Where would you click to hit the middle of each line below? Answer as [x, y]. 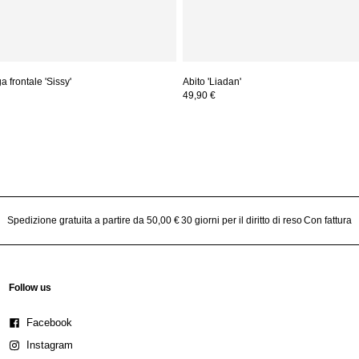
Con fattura [327, 220]
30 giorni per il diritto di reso [241, 220]
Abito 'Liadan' [212, 81]
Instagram [49, 345]
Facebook [49, 323]
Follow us [30, 287]
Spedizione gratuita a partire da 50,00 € [94, 220]
